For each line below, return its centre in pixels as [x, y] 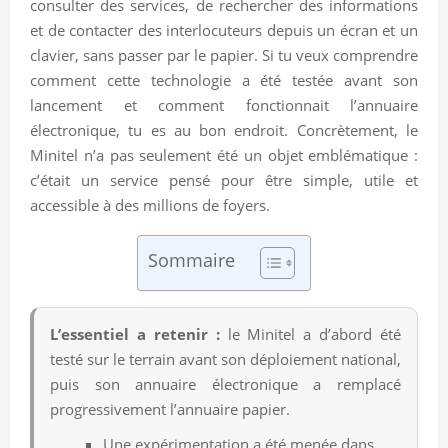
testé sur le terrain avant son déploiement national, [225, 358]
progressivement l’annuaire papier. [170, 408]
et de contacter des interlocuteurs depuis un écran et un [224, 29]
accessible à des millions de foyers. [150, 204]
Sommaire [191, 259]
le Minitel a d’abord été [310, 333]
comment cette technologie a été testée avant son [224, 79]
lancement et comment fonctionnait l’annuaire [224, 104]
